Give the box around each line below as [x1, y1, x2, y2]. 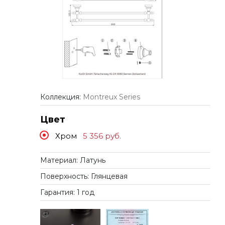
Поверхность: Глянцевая [40, 171, 128, 181]
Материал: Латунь [40, 155, 105, 165]
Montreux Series [83, 92, 140, 101]
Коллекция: [40, 92, 83, 101]
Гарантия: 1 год [40, 187, 94, 197]
